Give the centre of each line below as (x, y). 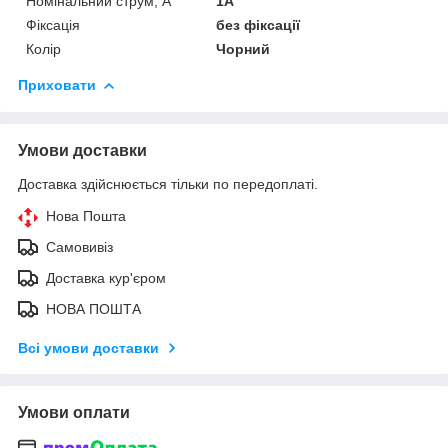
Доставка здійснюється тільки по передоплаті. (168, 183)
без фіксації (258, 24)
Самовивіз (79, 246)
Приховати (57, 84)
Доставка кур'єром (106, 277)
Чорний (243, 48)
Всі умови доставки (88, 347)
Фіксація (53, 24)
